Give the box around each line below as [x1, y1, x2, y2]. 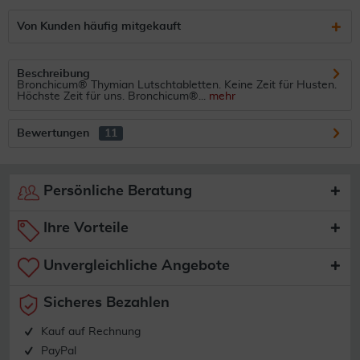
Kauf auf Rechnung [40, 326, 141, 338]
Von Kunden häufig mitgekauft [17, 21, 181, 32]
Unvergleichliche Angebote [39, 258, 230, 273]
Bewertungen [17, 128, 89, 139]
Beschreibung [17, 68, 90, 80]
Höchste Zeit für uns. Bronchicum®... [17, 91, 206, 102]
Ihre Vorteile [39, 221, 129, 236]
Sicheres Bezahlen [39, 295, 170, 310]
